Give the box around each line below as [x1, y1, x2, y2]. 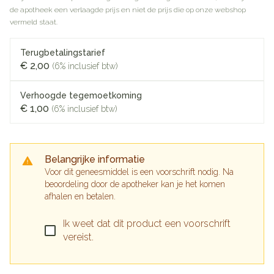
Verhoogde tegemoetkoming [20, 91, 142, 100]
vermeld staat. [10, 18, 57, 26]
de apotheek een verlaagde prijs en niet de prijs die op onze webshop [10, 6, 246, 14]
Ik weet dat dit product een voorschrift [63, 218, 231, 229]
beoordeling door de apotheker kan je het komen [45, 179, 225, 189]
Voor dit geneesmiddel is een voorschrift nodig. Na [45, 167, 234, 177]
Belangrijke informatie [45, 154, 145, 165]
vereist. [63, 231, 94, 243]
